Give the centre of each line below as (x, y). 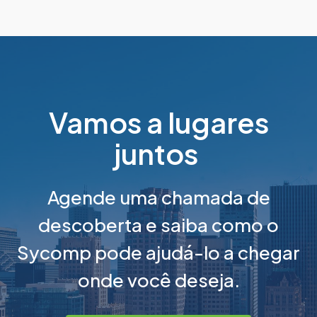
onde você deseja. (158, 279)
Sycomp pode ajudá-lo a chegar (158, 252)
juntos (158, 153)
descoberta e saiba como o (158, 224)
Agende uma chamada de (158, 197)
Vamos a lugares (158, 122)
